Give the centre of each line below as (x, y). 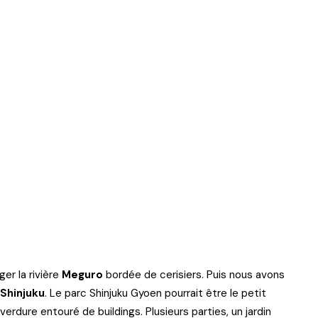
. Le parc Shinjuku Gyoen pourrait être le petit (155, 293)
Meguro (82, 275)
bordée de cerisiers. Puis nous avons (194, 275)
